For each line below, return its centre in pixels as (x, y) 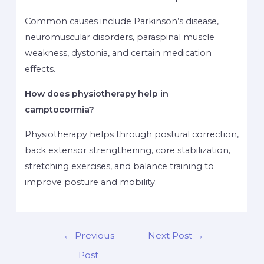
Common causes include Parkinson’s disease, (122, 22)
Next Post (171, 235)
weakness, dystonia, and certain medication (118, 53)
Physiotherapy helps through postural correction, (132, 134)
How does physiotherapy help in (97, 94)
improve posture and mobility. (91, 182)
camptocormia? (60, 110)
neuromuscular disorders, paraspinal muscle (120, 37)
